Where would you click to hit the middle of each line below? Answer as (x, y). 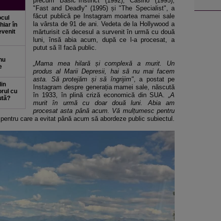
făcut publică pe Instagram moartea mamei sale (104, 16)
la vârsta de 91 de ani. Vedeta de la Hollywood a (104, 24)
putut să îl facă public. (65, 48)
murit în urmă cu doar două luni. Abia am (104, 103)
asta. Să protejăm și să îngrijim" (83, 79)
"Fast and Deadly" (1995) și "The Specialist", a (104, 8)
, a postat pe (154, 79)
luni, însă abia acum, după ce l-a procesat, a (104, 40)
